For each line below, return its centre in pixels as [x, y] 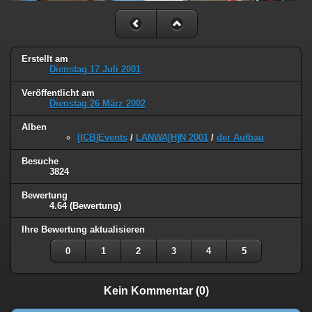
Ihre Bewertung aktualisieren [83, 229]
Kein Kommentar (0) [156, 291]
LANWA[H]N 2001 [172, 138]
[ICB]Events [102, 138]
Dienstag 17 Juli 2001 [95, 70]
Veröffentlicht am [58, 93]
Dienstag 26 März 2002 [97, 104]
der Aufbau [240, 138]
